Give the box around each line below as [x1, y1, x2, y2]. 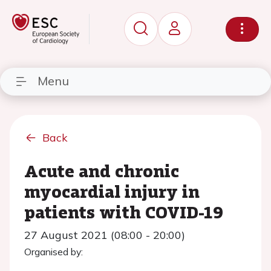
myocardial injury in [24, 179, 200, 203]
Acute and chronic [24, 158, 179, 183]
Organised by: [24, 246, 83, 258]
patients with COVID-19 [24, 200, 223, 224]
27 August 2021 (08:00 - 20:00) [24, 228, 185, 242]
